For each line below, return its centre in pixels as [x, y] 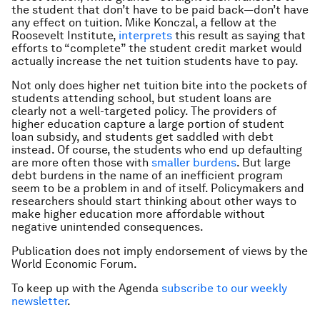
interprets [145, 35]
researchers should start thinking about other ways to [154, 201]
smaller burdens [194, 162]
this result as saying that [239, 35]
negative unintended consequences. [107, 227]
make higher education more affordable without [138, 214]
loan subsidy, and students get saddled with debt [142, 137]
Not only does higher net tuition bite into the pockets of [159, 85]
